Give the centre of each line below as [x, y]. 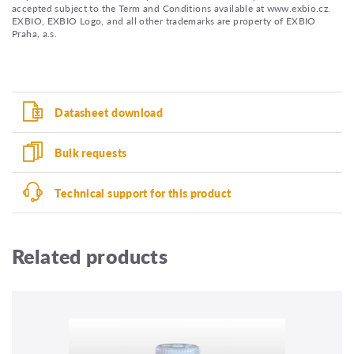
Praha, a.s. [35, 33]
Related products [90, 256]
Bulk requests [91, 152]
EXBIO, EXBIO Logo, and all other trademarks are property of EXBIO [164, 21]
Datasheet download [109, 112]
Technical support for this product [143, 192]
